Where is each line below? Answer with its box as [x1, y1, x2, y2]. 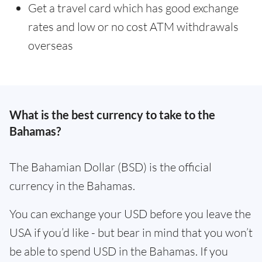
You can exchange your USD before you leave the [9, 206, 251, 221]
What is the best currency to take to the [9, 108, 215, 122]
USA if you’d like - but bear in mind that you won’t [9, 225, 253, 240]
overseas [28, 38, 73, 53]
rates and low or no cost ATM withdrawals [28, 19, 239, 34]
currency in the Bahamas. [9, 178, 135, 193]
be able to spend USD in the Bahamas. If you [9, 244, 228, 258]
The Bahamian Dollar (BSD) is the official [9, 160, 212, 174]
